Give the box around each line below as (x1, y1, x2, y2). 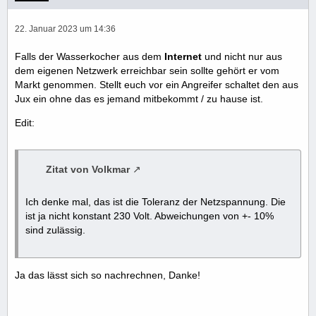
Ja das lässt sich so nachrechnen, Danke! (15, 269, 200, 281)
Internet (164, 51, 202, 63)
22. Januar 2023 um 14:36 (15, 24, 116, 35)
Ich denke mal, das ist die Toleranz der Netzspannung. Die (25, 196, 286, 208)
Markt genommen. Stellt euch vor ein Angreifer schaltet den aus (15, 79, 298, 91)
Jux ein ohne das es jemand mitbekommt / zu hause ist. (15, 93, 263, 105)
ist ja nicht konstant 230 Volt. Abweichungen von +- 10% (25, 210, 274, 222)
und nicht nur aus (202, 51, 282, 63)
